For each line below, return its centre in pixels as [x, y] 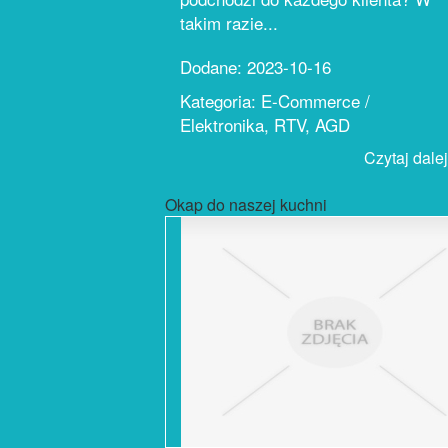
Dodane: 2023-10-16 [255, 66]
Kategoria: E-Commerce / [275, 100]
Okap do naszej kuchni [246, 204]
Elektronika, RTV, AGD [265, 124]
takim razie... [229, 22]
